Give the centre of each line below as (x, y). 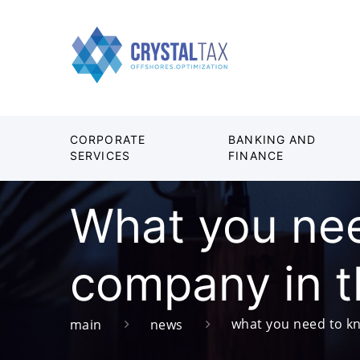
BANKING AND (272, 139)
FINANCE (256, 155)
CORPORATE (108, 139)
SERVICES (100, 155)
